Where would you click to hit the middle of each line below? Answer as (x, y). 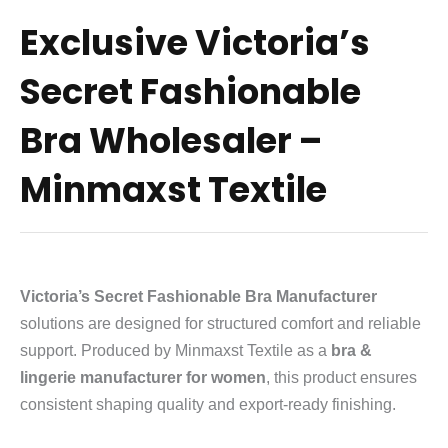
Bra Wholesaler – (171, 141)
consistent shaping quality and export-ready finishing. (208, 404)
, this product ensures (341, 377)
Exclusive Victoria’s (195, 43)
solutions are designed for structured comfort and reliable (220, 323)
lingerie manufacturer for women (143, 377)
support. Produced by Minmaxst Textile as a (175, 350)
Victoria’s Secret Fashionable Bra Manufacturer (198, 296)
